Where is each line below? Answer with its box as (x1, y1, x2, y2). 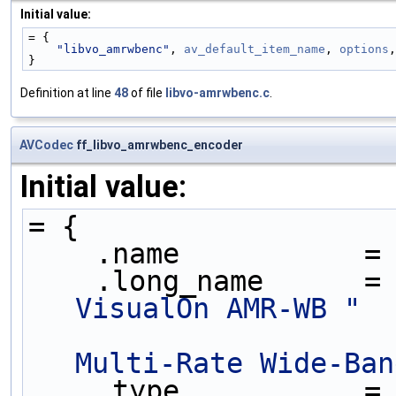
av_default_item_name (184, 42, 325, 56)
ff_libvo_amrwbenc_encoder (73, 137, 243, 152)
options (339, 42, 389, 56)
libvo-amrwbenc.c (165, 85, 270, 100)
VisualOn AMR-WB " (75, 292, 361, 324)
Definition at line (20, 85, 114, 100)
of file (128, 85, 165, 100)
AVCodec (19, 137, 73, 152)
